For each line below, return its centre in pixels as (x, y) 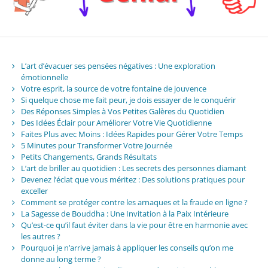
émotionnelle (44, 77)
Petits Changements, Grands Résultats (89, 156)
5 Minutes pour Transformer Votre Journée (96, 145)
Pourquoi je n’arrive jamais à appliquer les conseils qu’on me (127, 247)
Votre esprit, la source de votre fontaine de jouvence (113, 88)
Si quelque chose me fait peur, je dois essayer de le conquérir (128, 100)
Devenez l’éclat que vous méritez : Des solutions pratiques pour (133, 179)
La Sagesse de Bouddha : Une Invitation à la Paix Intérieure (124, 213)
